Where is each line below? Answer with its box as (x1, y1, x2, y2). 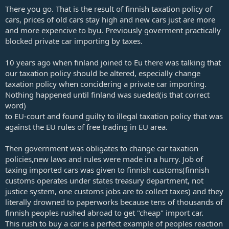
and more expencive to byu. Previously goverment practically (5, 25, 221, 36)
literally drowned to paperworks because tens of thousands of (5, 197, 223, 208)
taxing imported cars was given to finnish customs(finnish (5, 165, 209, 175)
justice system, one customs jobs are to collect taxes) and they (5, 186, 223, 197)
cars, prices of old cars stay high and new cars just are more (5, 14, 215, 25)
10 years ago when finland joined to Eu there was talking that (5, 57, 221, 68)
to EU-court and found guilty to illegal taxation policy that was (5, 111, 223, 122)
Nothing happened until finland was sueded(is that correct (5, 89, 210, 100)
